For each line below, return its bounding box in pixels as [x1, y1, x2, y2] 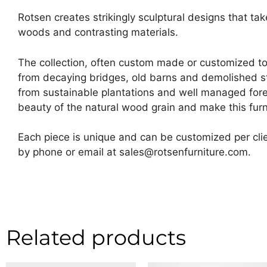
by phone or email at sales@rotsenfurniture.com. [18, 146, 251, 159]
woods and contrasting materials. [18, 26, 178, 39]
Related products [6, 225, 186, 251]
